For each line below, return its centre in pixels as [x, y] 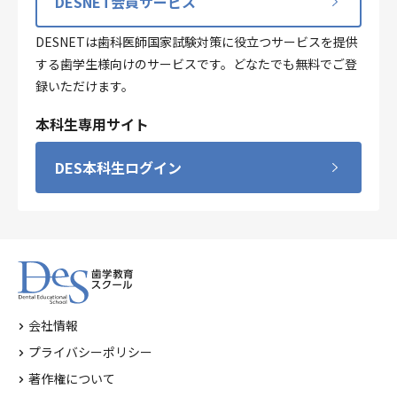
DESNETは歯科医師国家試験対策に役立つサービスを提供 [197, 41]
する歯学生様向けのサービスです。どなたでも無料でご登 [196, 63]
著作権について [72, 379]
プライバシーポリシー [90, 352]
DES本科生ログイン [118, 167]
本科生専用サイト [92, 124]
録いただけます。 [85, 86]
